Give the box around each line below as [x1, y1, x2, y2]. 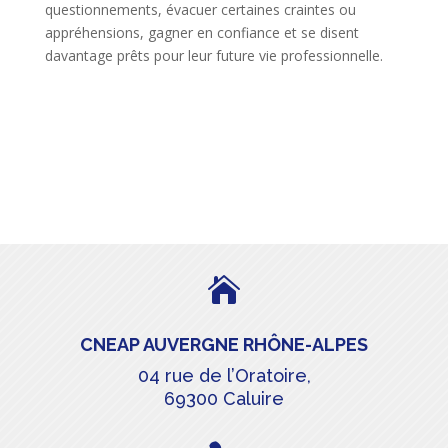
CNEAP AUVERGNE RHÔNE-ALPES [80, 334, 368, 355]
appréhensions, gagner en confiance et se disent [44, 23, 359, 42]
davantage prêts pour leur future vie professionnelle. [44, 46, 383, 65]
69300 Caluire [164, 388, 284, 409]
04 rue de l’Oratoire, [137, 365, 311, 386]
